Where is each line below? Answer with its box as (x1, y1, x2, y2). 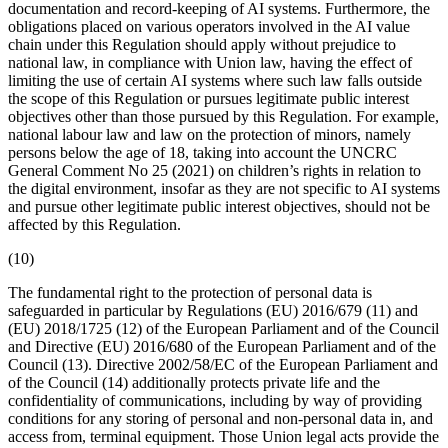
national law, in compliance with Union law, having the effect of (8, 53, 412, 71)
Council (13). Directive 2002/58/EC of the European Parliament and (8, 355, 438, 373)
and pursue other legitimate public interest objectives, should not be (8, 197, 430, 215)
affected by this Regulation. (8, 215, 181, 233)
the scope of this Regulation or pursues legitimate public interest (8, 89, 409, 107)
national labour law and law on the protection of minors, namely (8, 125, 411, 143)
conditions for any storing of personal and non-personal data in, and (8, 409, 433, 427)
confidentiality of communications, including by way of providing (8, 391, 422, 409)
